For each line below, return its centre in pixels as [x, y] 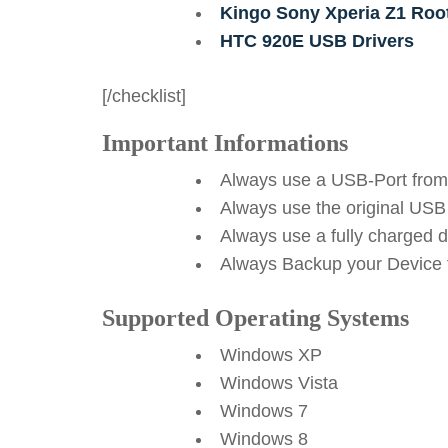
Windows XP [271, 355]
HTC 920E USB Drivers [317, 41]
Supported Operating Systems [255, 318]
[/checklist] [144, 96]
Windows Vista [279, 383]
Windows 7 [264, 411]
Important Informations [225, 143]
